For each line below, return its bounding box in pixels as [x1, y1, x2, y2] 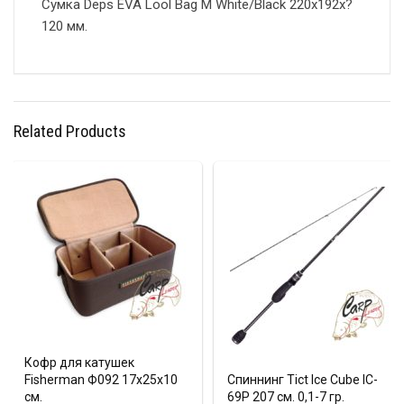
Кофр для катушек [24, 355, 134, 371]
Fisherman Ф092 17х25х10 [24, 372, 178, 388]
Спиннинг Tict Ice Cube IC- [227, 372, 378, 388]
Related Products [14, 122, 126, 142]
